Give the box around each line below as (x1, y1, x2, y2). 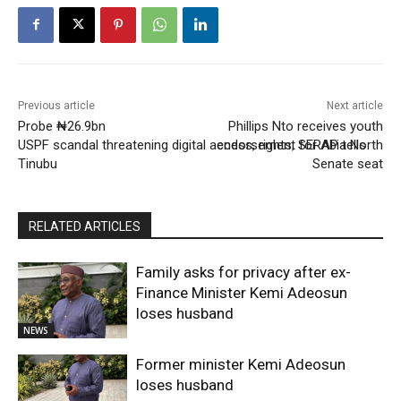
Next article (326, 98, 383, 112)
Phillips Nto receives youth (227, 117, 383, 134)
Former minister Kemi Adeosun (136, 355, 346, 374)
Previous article (18, 98, 95, 112)
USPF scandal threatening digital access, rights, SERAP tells (18, 136, 366, 153)
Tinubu (18, 155, 57, 172)
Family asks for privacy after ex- (136, 262, 352, 281)
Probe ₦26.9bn (18, 117, 106, 134)
